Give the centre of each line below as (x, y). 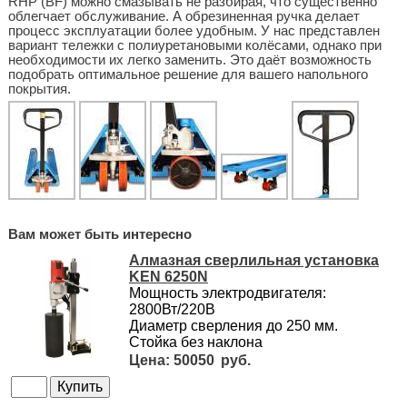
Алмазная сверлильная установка (253, 260)
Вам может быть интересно (99, 234)
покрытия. (39, 89)
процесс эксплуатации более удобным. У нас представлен (194, 30)
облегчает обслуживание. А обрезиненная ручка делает (184, 16)
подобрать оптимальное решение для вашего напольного (188, 74)
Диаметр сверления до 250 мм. (233, 325)
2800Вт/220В (172, 309)
